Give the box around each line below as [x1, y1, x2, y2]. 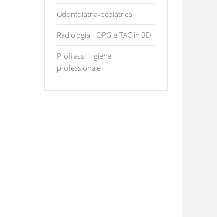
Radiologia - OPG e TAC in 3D [57, 30, 151, 40]
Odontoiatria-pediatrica [57, 9, 132, 19]
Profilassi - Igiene [57, 51, 111, 61]
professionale [57, 63, 101, 73]
